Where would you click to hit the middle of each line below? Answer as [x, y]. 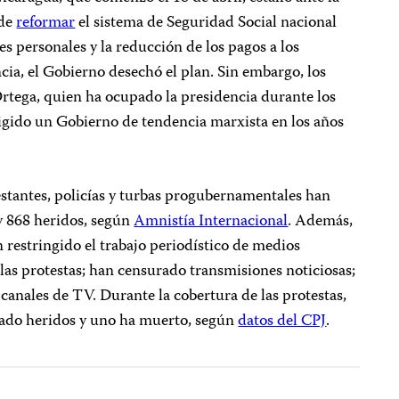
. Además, [321, 222]
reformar [46, 23]
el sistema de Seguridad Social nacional [206, 23]
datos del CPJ [282, 322]
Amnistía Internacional [211, 222]
